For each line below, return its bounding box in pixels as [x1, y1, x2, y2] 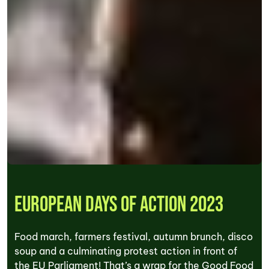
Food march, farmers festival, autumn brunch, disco [14, 230, 253, 243]
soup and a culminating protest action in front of [14, 244, 237, 257]
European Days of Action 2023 [14, 192, 223, 218]
